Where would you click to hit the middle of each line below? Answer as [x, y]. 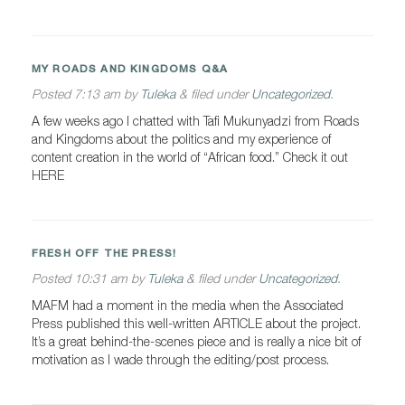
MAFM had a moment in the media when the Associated [188, 305]
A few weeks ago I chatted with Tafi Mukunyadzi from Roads [195, 121]
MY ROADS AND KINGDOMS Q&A [130, 69]
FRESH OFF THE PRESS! [104, 253]
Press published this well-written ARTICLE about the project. [196, 323]
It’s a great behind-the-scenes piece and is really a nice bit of [196, 341]
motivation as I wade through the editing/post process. [180, 359]
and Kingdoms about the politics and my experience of [181, 139]
